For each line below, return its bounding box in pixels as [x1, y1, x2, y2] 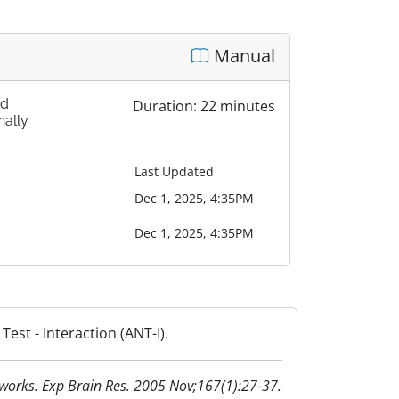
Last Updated [134, 162, 215, 180]
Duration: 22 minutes [133, 95, 275, 116]
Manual [209, 44, 275, 69]
